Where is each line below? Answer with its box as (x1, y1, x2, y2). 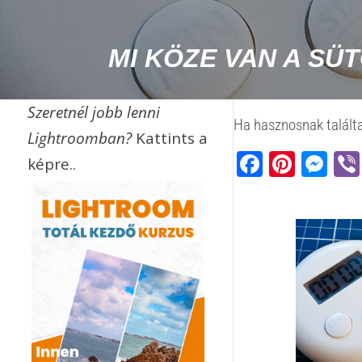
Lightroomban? (27, 128, 136, 149)
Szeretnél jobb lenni (27, 102, 160, 123)
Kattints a (135, 128, 208, 149)
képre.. (27, 154, 76, 175)
